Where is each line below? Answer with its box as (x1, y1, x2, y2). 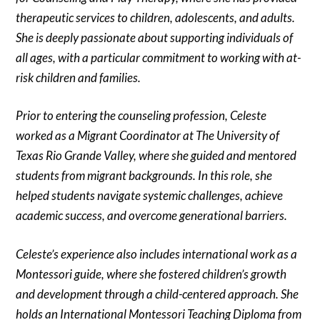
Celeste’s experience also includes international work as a (16, 246, 298, 261)
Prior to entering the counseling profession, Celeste (16, 108, 267, 124)
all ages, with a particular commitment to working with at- (16, 49, 301, 65)
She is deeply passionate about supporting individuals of (16, 29, 294, 45)
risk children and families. (16, 69, 141, 85)
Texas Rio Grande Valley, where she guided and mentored (16, 148, 297, 164)
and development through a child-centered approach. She (16, 286, 299, 301)
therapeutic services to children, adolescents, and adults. (16, 9, 296, 25)
